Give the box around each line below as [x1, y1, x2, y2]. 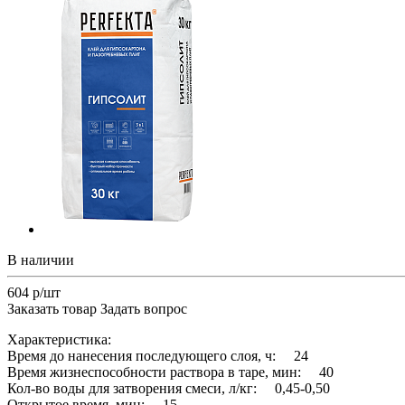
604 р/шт [7, 284, 61, 300]
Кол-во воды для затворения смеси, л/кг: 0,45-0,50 [7, 380, 330, 396]
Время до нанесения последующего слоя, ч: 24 [7, 347, 308, 363]
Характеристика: [7, 331, 111, 347]
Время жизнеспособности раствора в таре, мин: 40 [7, 363, 334, 380]
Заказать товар [7, 300, 97, 316]
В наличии [7, 251, 74, 268]
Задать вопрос [100, 300, 187, 316]
